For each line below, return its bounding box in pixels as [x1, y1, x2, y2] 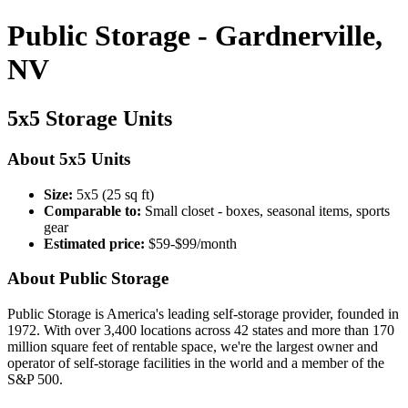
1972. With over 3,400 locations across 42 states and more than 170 [7, 321, 394, 338]
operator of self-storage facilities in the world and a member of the [7, 354, 384, 371]
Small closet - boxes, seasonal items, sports [141, 202, 390, 219]
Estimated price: [44, 235, 145, 251]
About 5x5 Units [7, 148, 130, 168]
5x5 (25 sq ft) [73, 186, 154, 202]
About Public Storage [7, 269, 168, 289]
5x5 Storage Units [7, 106, 172, 130]
